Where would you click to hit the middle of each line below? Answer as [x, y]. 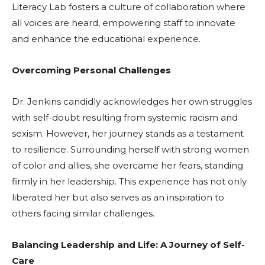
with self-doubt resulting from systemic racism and [125, 118]
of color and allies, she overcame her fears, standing [127, 166]
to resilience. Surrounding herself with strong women [130, 150]
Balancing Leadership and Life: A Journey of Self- [128, 245]
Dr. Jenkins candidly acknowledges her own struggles [132, 102]
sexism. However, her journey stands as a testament [128, 134]
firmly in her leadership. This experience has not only [129, 182]
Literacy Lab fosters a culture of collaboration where [129, 7]
